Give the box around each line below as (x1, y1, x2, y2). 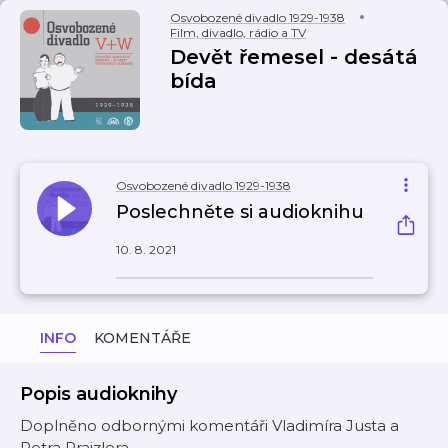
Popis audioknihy (20, 383, 177, 405)
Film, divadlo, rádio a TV (170, 25, 306, 40)
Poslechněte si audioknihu (116, 201, 364, 223)
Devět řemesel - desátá (170, 45, 418, 69)
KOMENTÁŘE (94, 329, 191, 347)
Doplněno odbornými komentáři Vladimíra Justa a (20, 416, 399, 435)
